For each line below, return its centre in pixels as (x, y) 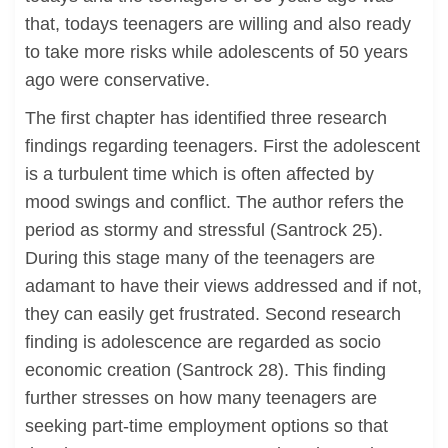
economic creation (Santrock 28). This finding (205, 370)
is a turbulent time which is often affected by (199, 174)
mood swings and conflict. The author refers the (214, 202)
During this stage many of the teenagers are (200, 258)
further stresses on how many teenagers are (201, 398)
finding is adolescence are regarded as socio (203, 342)
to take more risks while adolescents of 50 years (216, 52)
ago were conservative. (117, 80)
